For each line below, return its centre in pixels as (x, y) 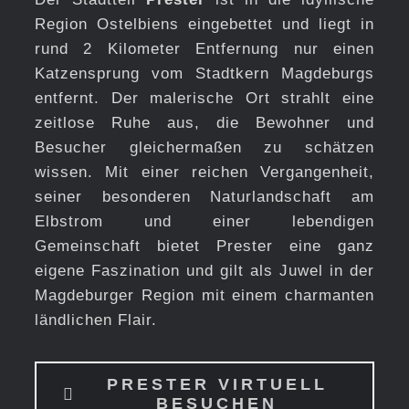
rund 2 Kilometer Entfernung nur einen (204, 48)
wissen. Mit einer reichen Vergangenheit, (204, 172)
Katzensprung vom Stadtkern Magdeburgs (204, 73)
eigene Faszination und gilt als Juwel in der (204, 270)
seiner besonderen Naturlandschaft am (204, 196)
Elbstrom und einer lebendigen (204, 221)
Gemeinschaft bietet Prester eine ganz (204, 246)
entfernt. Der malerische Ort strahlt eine (204, 98)
